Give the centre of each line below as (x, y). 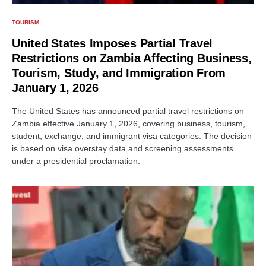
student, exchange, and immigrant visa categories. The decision (132, 136)
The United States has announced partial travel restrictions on (128, 111)
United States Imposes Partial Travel (112, 43)
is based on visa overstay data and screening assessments (123, 148)
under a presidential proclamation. (76, 161)
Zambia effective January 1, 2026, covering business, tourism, (129, 123)
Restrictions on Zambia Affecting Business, (132, 58)
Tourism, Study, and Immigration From (119, 73)
